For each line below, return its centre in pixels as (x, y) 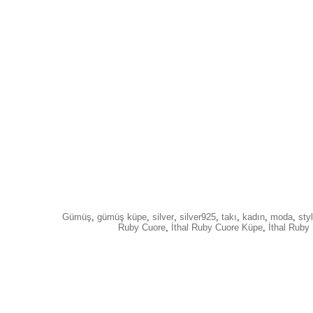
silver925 (198, 217)
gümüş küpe (122, 217)
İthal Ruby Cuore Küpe (217, 228)
